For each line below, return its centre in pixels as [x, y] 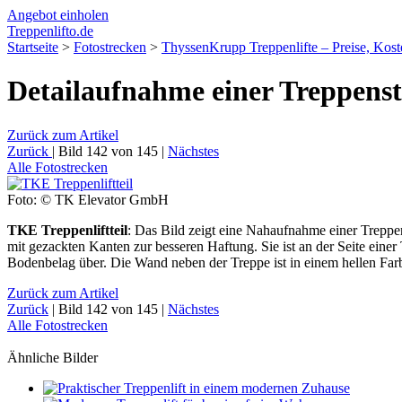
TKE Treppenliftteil [67, 230]
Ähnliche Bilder [52, 357]
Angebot [32, 15]
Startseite [33, 47]
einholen [83, 15]
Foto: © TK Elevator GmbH [88, 199]
